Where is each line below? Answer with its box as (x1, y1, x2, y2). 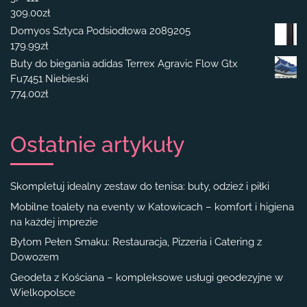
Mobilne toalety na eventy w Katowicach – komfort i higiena (10, 200, 294, 213)
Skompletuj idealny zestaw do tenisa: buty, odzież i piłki (10, 180, 269, 193)
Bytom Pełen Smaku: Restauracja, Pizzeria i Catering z (10, 236, 262, 249)
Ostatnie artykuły (10, 132, 184, 158)
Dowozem (10, 251, 59, 264)
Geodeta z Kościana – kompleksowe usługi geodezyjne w (10, 271, 283, 284)
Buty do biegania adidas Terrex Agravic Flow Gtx (10, 58, 238, 71)
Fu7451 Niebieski (10, 73, 88, 86)
